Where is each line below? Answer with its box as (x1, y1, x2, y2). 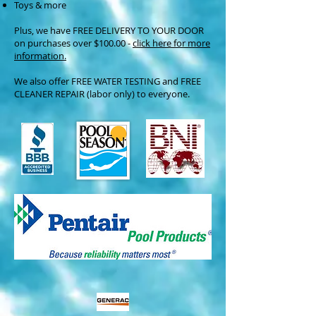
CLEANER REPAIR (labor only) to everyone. (14, 87, 190, 100)
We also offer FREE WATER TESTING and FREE (14, 75, 201, 87)
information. (14, 49, 66, 62)
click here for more (133, 37, 210, 49)
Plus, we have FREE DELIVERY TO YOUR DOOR (14, 24, 204, 37)
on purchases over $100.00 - (14, 37, 133, 49)
